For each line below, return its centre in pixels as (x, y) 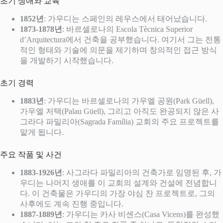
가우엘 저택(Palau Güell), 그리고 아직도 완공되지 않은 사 (119, 111)
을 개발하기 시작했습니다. (67, 61)
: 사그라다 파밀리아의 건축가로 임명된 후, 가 (142, 172)
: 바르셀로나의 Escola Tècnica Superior (127, 29)
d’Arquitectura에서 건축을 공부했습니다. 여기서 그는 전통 (120, 40)
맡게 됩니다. (42, 132)
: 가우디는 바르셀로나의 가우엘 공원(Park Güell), (129, 101)
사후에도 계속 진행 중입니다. (72, 204)
